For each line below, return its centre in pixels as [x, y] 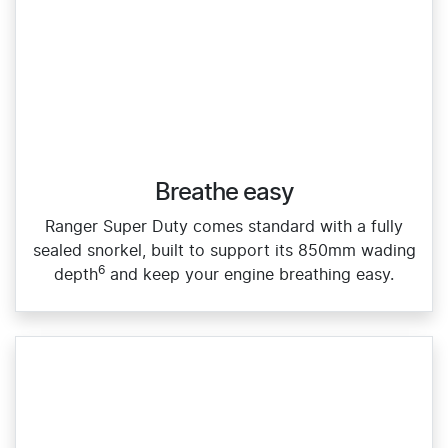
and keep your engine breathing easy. [249, 274]
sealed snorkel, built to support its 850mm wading [224, 250]
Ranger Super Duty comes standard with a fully [224, 226]
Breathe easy [224, 192]
